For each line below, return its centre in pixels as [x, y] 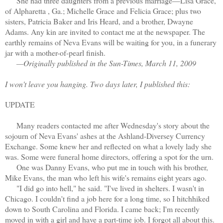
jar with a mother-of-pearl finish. [55, 52]
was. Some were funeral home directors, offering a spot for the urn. [109, 156]
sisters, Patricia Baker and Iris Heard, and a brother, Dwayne [99, 21]
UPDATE [20, 104]
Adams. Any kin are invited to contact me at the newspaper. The [105, 31]
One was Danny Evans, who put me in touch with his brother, [107, 167]
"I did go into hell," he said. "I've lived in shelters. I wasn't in [105, 188]
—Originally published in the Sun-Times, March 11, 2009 [106, 63]
